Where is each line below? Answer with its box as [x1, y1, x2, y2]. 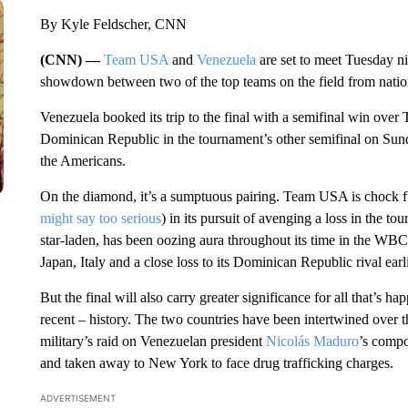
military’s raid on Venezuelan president [39, 333, 266, 349]
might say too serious [39, 210, 161, 226]
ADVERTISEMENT [39, 393, 116, 403]
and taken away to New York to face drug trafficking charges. [39, 355, 393, 371]
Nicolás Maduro [265, 333, 359, 349]
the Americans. [39, 153, 126, 168]
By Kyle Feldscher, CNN [39, 16, 187, 32]
